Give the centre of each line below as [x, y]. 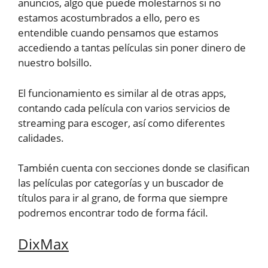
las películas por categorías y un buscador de [121, 183]
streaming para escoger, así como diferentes [121, 123]
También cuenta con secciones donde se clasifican [134, 168]
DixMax [43, 243]
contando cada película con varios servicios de [124, 108]
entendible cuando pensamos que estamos [118, 33]
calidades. [41, 138]
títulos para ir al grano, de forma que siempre [123, 198]
